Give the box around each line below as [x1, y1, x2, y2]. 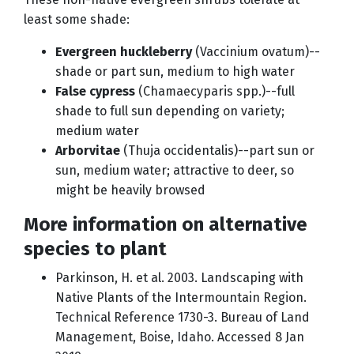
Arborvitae [55, 143, 120, 159]
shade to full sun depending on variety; [55, 104, 284, 119]
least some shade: [24, 12, 130, 28]
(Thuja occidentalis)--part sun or [120, 143, 314, 159]
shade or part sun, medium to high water [55, 64, 295, 80]
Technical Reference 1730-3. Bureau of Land [55, 310, 310, 326]
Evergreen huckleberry [55, 44, 192, 60]
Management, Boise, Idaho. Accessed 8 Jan [55, 330, 304, 345]
